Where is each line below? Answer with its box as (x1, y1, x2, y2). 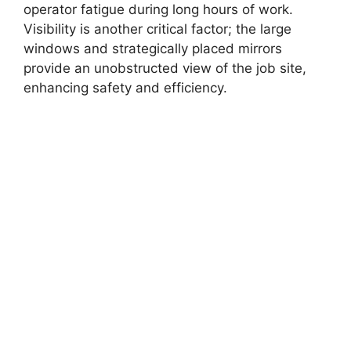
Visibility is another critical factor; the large (24, 20, 291, 37)
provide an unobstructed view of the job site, (24, 60, 306, 76)
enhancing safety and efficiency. (24, 79, 227, 96)
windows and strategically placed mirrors (24, 40, 282, 56)
